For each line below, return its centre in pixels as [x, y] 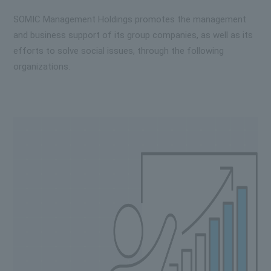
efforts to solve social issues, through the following [119, 51]
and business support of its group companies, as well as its [133, 35]
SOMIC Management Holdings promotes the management [130, 19]
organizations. [42, 67]
